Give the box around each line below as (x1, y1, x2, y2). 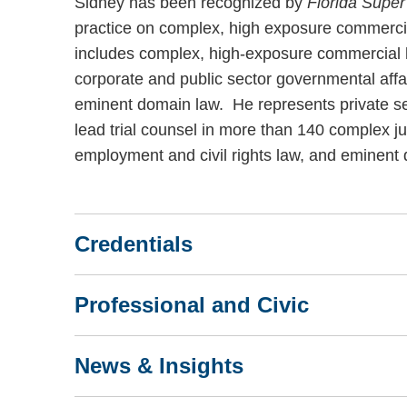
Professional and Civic (74, 292, 309, 317)
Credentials (74, 231, 193, 256)
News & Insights (74, 352, 243, 378)
